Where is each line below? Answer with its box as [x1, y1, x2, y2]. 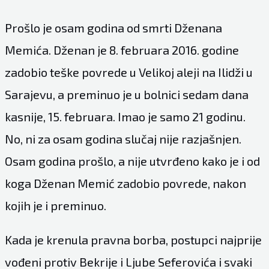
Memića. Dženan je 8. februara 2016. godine [4, 42, 239, 57]
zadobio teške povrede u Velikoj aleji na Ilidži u [4, 64, 253, 79]
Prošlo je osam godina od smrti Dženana [4, 20, 222, 35]
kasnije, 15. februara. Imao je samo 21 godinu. [4, 109, 246, 124]
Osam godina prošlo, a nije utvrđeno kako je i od [4, 153, 260, 168]
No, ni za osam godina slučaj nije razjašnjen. [4, 131, 241, 146]
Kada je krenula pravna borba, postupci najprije [4, 232, 262, 247]
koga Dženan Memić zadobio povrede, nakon [4, 175, 246, 190]
